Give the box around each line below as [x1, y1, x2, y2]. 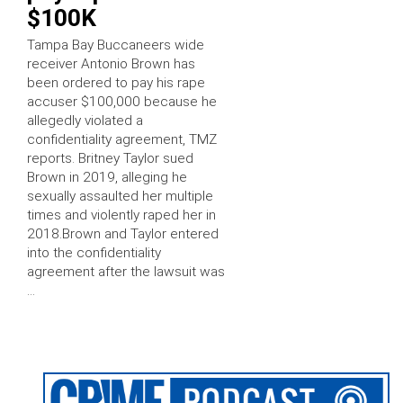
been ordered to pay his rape [27, 75, 205, 91]
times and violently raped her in [27, 207, 216, 223]
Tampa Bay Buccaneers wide [27, 37, 204, 53]
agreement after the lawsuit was [27, 264, 225, 280]
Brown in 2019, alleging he [27, 169, 187, 185]
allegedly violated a [27, 112, 143, 129]
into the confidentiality [27, 245, 161, 261]
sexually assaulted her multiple [27, 188, 213, 204]
